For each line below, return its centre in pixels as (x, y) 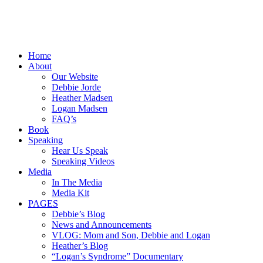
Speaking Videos (83, 161)
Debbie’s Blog (78, 214)
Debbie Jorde (76, 87)
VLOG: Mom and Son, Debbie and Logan (131, 235)
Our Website (75, 77)
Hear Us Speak (80, 151)
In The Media (77, 182)
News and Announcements (102, 225)
